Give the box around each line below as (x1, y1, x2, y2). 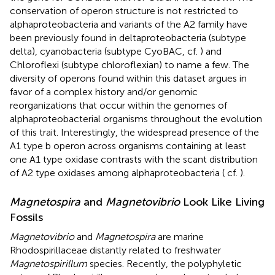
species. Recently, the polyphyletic (87, 257, 242, 269)
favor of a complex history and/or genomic (10, 85, 198, 98)
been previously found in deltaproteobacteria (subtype (10, 31, 246, 44)
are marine (155, 230, 204, 242)
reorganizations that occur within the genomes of (10, 99, 227, 111)
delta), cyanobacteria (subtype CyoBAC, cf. (10, 45, 200, 57)
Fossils (10, 210, 43, 224)
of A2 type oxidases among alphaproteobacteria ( (10, 166, 225, 179)
